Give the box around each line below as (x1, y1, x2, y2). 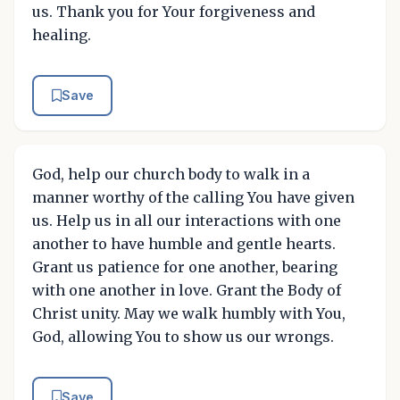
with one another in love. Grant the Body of (32, 280, 341, 299)
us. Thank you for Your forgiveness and (32, 2, 315, 21)
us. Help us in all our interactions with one (32, 211, 341, 229)
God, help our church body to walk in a (32, 164, 310, 183)
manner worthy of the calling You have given (32, 187, 354, 206)
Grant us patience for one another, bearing (32, 257, 337, 276)
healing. (32, 25, 91, 44)
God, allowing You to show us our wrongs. (32, 327, 334, 346)
